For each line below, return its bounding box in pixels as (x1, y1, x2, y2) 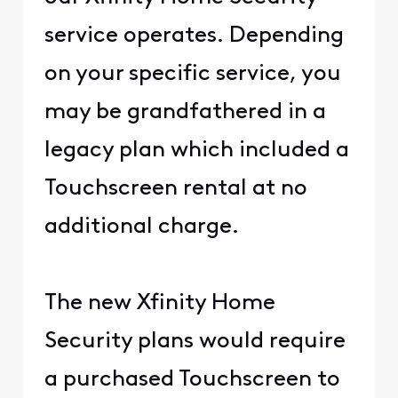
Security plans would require (44, 330, 346, 354)
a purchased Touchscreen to (44, 369, 340, 392)
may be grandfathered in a (44, 101, 326, 124)
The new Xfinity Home (44, 292, 275, 315)
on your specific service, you (44, 63, 341, 86)
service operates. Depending (44, 25, 344, 48)
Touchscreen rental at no (44, 178, 307, 201)
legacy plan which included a (44, 139, 349, 163)
